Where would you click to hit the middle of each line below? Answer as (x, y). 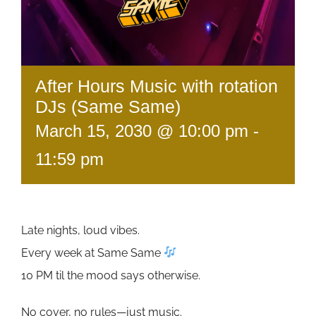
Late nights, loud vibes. (80, 230)
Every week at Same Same (92, 253)
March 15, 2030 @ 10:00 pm (142, 130)
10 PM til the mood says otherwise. (111, 275)
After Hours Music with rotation (157, 86)
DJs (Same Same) (108, 106)
